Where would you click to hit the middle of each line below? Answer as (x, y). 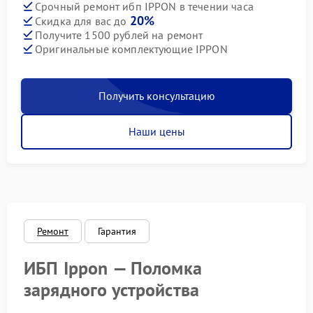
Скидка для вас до (82, 21)
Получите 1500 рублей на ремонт (119, 35)
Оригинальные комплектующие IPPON (131, 49)
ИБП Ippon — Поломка (113, 268)
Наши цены (156, 132)
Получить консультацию (156, 96)
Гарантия (117, 232)
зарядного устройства (111, 290)
